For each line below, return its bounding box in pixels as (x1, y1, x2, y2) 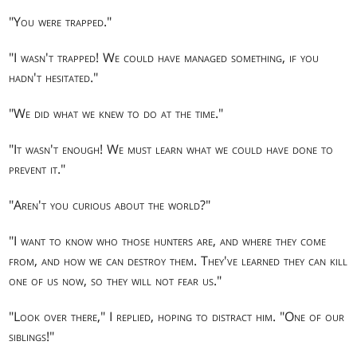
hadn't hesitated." (9, 68, 99, 86)
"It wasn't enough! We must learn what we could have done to (9, 139, 334, 158)
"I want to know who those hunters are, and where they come (9, 231, 327, 249)
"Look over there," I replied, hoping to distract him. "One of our (9, 307, 345, 325)
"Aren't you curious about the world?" (9, 195, 211, 214)
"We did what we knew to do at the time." (9, 104, 224, 122)
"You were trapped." (9, 12, 112, 30)
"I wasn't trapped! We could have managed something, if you (9, 48, 320, 66)
